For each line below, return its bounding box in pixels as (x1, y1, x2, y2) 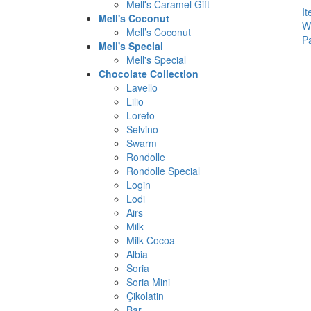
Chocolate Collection (99, 67, 199, 81)
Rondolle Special (126, 164, 200, 178)
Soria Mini (126, 275, 170, 289)
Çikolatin (126, 289, 164, 303)
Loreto (126, 108, 155, 122)
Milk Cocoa (126, 233, 175, 247)
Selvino (126, 122, 158, 136)
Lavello (126, 81, 158, 94)
